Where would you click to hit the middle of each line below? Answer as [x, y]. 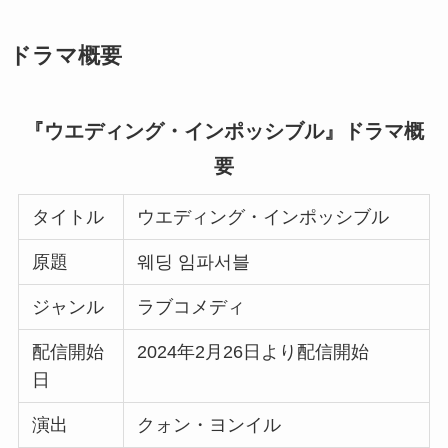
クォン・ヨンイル [209, 424]
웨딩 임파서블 [194, 261]
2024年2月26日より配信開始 [253, 351]
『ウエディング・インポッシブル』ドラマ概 [224, 130]
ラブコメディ [191, 306]
